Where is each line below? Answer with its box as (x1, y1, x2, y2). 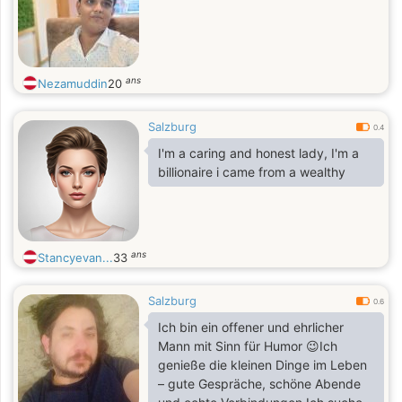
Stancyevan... (38, 250, 113, 265)
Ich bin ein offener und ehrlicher (158, 319, 344, 335)
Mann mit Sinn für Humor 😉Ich (158, 338, 337, 354)
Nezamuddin (38, 76, 108, 91)
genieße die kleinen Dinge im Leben (158, 357, 367, 372)
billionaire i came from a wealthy (158, 164, 345, 179)
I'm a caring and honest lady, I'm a (158, 145, 359, 161)
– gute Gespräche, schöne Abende (158, 376, 361, 391)
